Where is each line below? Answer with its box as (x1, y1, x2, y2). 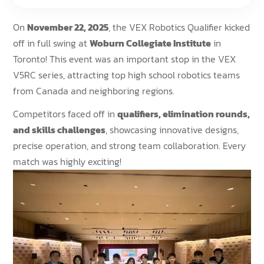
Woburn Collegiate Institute (90, 35, 212, 50)
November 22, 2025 (27, 19, 109, 34)
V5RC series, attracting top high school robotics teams (13, 67, 240, 82)
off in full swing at (13, 35, 90, 50)
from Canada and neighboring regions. (13, 83, 175, 98)
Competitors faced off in (13, 106, 118, 121)
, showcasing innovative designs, (105, 122, 239, 137)
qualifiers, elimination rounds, (117, 106, 250, 121)
